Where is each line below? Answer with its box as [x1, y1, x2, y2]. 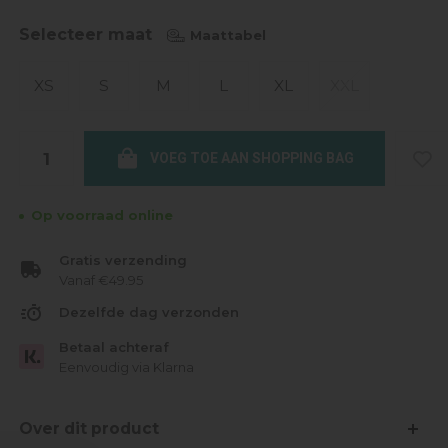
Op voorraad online [30, 207, 173, 223]
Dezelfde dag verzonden [58, 304, 239, 321]
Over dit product [18, 418, 159, 438]
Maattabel [189, 26, 266, 43]
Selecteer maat [18, 25, 152, 44]
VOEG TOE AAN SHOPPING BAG [149, 147, 354, 169]
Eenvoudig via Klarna [58, 358, 194, 375]
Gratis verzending [58, 252, 187, 268]
